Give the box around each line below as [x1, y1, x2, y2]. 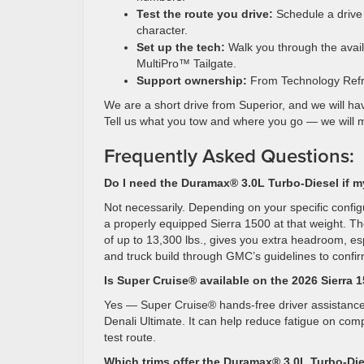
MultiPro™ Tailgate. [136, 57, 236, 70]
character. [136, 24, 188, 37]
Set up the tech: [136, 41, 225, 54]
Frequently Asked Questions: [104, 141, 354, 170]
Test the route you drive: [136, 7, 273, 20]
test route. [104, 331, 156, 344]
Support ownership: [136, 74, 247, 87]
